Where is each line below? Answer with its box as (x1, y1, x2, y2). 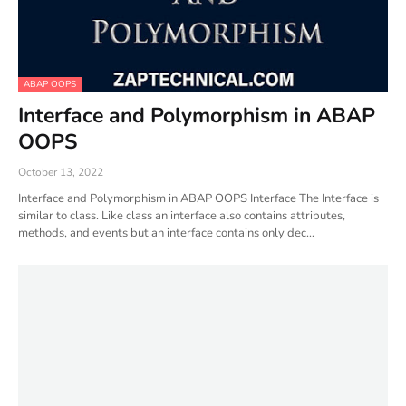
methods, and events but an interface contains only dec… (18, 225, 314, 241)
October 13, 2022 (18, 165, 103, 179)
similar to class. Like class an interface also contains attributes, (18, 208, 345, 224)
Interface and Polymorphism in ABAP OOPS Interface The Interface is (18, 190, 379, 207)
